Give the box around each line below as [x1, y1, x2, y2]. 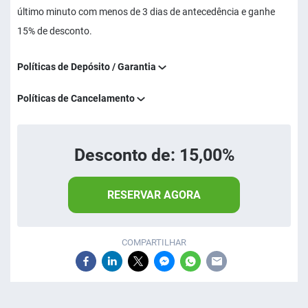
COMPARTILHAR [122, 237, 186, 247]
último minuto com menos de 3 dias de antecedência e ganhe [17, 6, 275, 17]
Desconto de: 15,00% [74, 145, 234, 165]
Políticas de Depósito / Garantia [17, 61, 158, 72]
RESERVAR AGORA [107, 188, 201, 201]
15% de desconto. [17, 25, 92, 36]
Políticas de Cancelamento [17, 93, 137, 104]
